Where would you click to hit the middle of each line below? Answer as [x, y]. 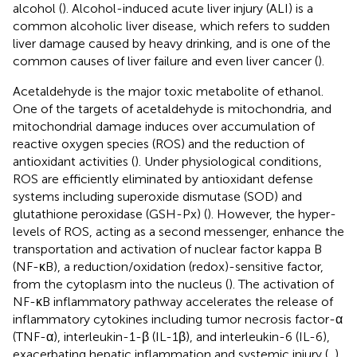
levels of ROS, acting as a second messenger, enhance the [178, 231]
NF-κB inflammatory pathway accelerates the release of [173, 301]
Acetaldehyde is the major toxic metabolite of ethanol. [168, 91]
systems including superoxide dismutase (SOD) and [157, 196]
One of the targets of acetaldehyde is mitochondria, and [172, 108]
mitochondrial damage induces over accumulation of [164, 126]
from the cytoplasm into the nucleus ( [121, 284]
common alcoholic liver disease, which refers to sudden [171, 25]
